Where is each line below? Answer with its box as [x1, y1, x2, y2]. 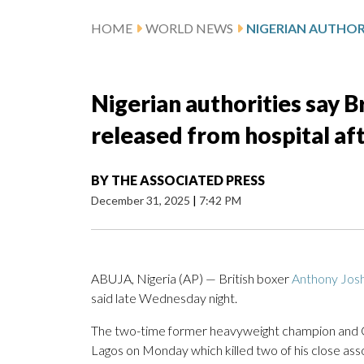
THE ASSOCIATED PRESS [111, 172, 265, 188]
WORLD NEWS [145, 20, 233, 37]
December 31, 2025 [91, 193, 193, 208]
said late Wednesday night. [91, 290, 237, 306]
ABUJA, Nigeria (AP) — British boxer [91, 271, 292, 287]
